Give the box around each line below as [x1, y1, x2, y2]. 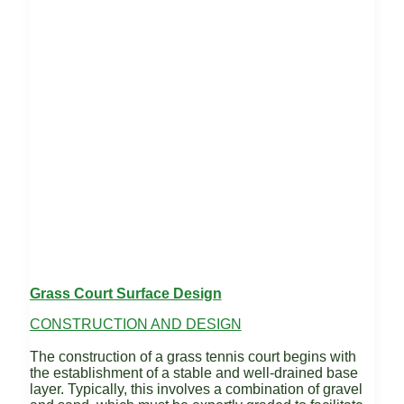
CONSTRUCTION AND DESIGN [29, 317, 242, 333]
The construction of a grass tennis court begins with [29, 349, 356, 365]
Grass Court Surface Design [29, 286, 222, 302]
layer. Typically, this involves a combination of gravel [29, 381, 363, 398]
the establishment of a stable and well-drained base [29, 365, 358, 381]
